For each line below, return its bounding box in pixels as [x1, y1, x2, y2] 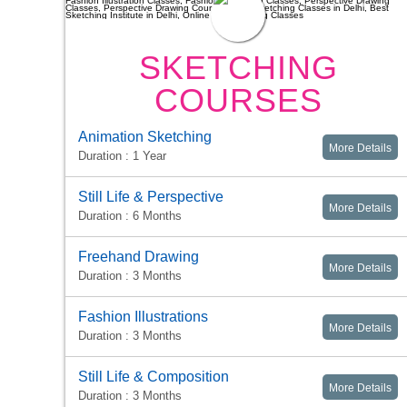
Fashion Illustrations [78, 309, 208, 325]
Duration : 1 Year [78, 149, 166, 164]
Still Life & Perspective [78, 189, 223, 205]
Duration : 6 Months [78, 209, 182, 223]
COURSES [154, 82, 323, 120]
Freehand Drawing [78, 249, 199, 265]
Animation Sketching [78, 129, 212, 145]
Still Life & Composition [78, 369, 229, 385]
